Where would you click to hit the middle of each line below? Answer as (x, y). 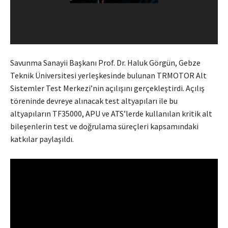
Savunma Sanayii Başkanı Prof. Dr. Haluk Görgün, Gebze (105, 63)
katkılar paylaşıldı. (42, 139)
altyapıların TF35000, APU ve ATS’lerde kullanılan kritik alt (111, 114)
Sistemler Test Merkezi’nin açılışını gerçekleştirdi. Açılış (107, 88)
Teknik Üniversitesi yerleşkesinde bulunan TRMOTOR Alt (108, 76)
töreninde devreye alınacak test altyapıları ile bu (94, 101)
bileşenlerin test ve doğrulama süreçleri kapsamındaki (104, 126)
